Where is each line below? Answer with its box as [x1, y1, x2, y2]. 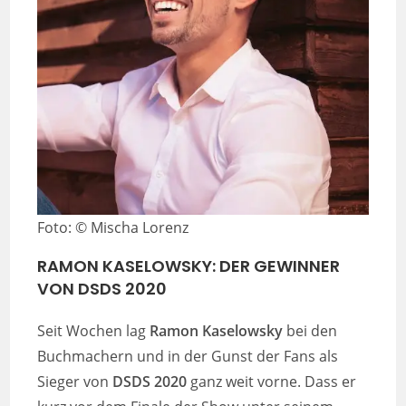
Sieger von [37, 371, 113, 391]
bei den [283, 320, 338, 341]
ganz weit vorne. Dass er [187, 371, 357, 391]
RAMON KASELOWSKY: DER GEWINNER [37, 254, 341, 277]
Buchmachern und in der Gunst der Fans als [37, 345, 339, 366]
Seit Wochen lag [37, 320, 150, 341]
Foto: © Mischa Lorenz [37, 217, 189, 237]
